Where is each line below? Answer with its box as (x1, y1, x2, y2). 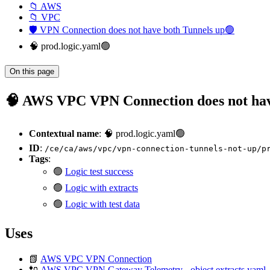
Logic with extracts (65, 182, 138, 193)
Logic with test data (65, 198, 140, 209)
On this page (10, 67, 54, 76)
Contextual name (29, 128, 99, 139)
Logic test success (65, 166, 133, 177)
